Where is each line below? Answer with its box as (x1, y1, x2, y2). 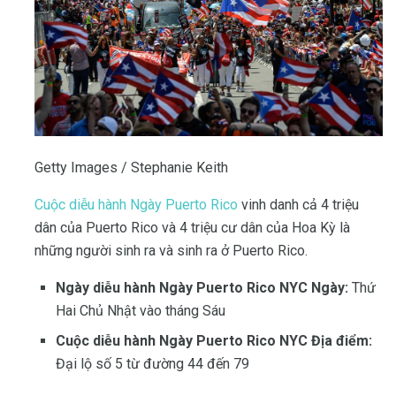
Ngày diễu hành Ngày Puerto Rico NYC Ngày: (56, 278, 348, 296)
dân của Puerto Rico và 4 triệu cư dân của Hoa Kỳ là (34, 218, 350, 236)
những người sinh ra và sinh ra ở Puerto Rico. (34, 241, 308, 259)
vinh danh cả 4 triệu (238, 195, 359, 213)
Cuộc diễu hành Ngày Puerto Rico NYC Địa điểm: (56, 331, 372, 349)
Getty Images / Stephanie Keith (34, 158, 228, 176)
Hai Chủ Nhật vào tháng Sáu (56, 301, 225, 319)
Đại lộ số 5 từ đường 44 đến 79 (56, 354, 249, 372)
